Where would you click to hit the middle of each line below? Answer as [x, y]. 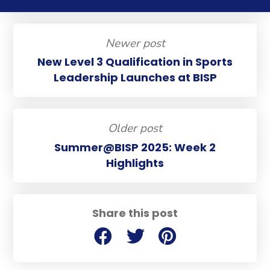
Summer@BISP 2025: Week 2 [135, 147]
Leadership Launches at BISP [135, 78]
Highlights [135, 163]
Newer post [135, 43]
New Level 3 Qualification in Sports [135, 62]
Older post [135, 129]
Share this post [135, 213]
